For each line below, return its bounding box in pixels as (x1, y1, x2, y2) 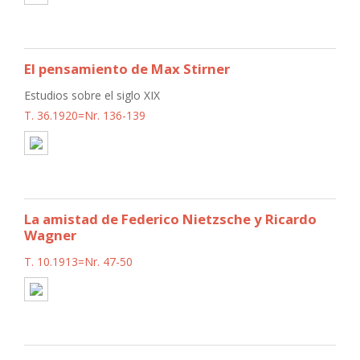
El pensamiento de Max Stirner (24, 59, 230, 78)
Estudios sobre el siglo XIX (24, 87, 160, 103)
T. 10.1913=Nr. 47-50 (24, 253, 133, 269)
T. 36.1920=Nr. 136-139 (24, 107, 145, 123)
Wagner (24, 225, 76, 244)
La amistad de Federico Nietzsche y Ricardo (24, 209, 317, 228)
